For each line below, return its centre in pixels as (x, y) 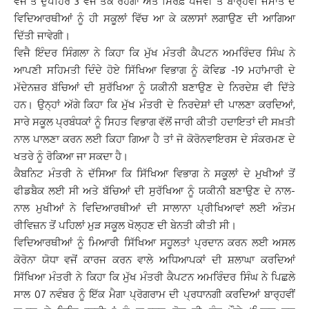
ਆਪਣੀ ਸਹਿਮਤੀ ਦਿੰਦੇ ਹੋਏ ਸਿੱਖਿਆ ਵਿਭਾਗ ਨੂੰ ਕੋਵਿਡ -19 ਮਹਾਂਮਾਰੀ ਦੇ (154, 70)
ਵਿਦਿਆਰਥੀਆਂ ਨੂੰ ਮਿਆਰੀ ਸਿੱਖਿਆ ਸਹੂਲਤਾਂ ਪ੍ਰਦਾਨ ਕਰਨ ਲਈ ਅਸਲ (154, 242)
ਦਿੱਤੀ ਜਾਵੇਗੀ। (42, 36)
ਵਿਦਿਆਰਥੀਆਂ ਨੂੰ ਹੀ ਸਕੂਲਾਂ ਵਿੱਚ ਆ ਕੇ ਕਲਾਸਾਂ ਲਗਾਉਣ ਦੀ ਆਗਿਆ (154, 18)
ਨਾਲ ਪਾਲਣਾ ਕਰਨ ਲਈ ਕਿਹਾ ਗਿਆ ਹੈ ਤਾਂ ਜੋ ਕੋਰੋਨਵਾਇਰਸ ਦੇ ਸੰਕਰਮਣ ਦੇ (154, 139)
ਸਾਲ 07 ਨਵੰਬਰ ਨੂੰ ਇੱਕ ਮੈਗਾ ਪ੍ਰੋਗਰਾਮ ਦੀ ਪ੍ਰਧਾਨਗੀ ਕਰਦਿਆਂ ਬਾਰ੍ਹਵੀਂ (154, 294)
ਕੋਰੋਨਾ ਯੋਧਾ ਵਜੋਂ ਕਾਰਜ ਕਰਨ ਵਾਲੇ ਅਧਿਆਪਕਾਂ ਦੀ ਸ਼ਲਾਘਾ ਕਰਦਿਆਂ (154, 260)
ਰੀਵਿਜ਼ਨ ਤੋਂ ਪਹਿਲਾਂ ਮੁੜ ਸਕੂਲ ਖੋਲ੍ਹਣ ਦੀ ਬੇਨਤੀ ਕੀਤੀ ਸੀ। (125, 225)
